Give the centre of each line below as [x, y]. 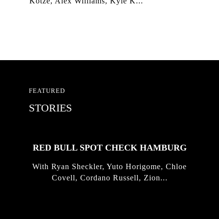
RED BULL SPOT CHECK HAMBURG [109, 147]
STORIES [50, 108]
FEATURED [47, 90]
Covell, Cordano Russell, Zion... [109, 177]
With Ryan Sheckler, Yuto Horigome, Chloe [109, 166]
